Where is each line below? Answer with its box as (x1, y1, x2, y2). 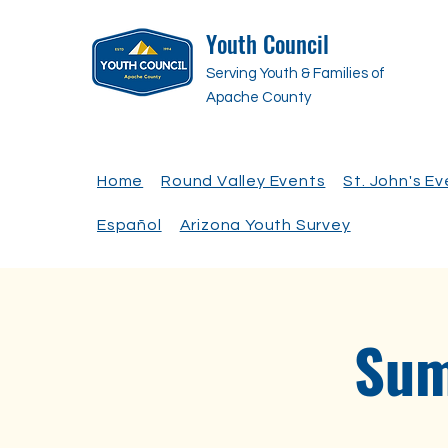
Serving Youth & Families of (206, 66, 385, 81)
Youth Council (206, 27, 329, 61)
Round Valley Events (161, 173, 326, 189)
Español (97, 217, 162, 233)
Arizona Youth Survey (179, 217, 351, 233)
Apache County (206, 90, 311, 105)
